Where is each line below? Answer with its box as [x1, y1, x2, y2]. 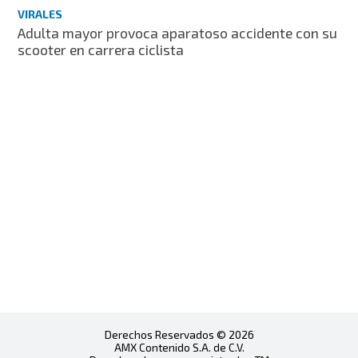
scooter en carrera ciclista [18, 41, 185, 59]
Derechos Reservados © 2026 [104, 327, 254, 341]
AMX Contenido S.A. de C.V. [113, 340, 245, 354]
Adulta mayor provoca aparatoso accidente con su [18, 24, 338, 42]
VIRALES [18, 7, 63, 22]
